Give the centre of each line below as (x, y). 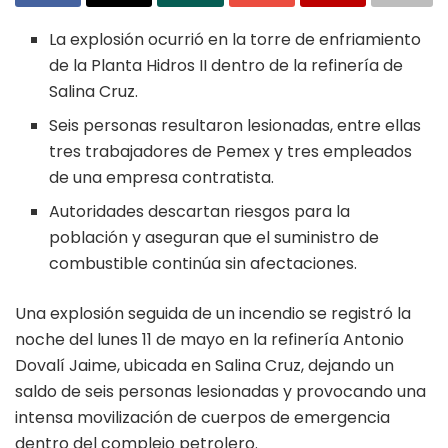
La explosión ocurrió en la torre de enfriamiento (235, 40)
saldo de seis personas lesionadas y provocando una (220, 392)
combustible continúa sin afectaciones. (203, 264)
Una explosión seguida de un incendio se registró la (213, 314)
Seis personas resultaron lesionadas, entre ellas (235, 126)
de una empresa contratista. (162, 178)
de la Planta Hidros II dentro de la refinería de (226, 66)
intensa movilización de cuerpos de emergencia (202, 418)
